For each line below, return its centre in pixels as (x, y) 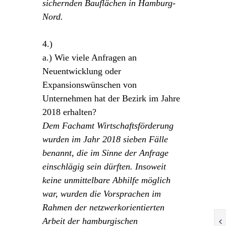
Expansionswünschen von (90, 84)
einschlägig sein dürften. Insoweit (104, 166)
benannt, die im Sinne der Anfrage (105, 153)
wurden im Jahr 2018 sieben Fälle (105, 139)
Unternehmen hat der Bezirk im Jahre (111, 98)
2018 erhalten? (69, 112)
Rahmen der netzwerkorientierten (103, 207)
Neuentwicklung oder (82, 71)
